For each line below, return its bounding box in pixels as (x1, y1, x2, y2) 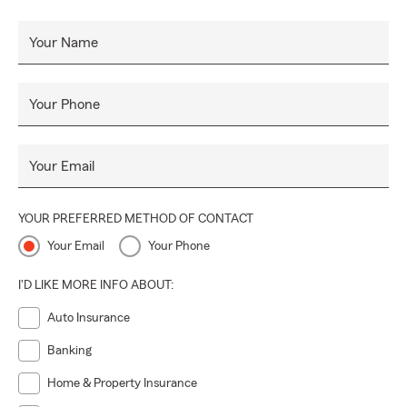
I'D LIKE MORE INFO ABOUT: (18, 279, 174, 292)
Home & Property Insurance (47, 377, 197, 390)
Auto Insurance (47, 312, 130, 324)
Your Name (29, 35, 98, 50)
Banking (47, 344, 92, 357)
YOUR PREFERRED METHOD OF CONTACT (18, 213, 253, 225)
